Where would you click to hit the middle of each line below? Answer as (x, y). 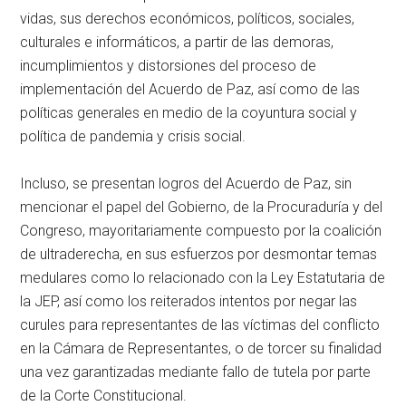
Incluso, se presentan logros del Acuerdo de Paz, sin (186, 183)
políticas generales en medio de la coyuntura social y (189, 112)
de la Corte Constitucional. (104, 395)
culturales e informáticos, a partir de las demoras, (177, 42)
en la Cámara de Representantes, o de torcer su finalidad (201, 348)
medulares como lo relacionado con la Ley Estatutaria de (203, 277)
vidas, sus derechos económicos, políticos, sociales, (188, 18)
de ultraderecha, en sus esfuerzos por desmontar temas (199, 254)
